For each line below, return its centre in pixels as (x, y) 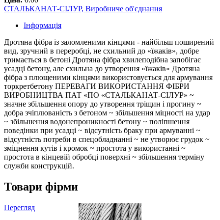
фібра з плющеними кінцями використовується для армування (108, 78)
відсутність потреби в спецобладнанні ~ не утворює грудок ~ (107, 139)
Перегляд (19, 208)
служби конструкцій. (39, 166)
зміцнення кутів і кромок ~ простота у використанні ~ (95, 148)
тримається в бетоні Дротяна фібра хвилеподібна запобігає (102, 60)
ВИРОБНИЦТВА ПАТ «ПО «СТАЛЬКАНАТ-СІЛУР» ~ (99, 95)
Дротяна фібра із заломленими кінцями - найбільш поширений (109, 42)
